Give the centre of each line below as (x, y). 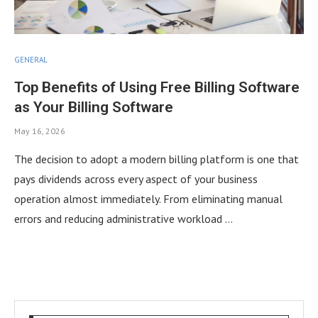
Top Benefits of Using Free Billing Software (157, 87)
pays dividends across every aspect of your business (136, 179)
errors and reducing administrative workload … (124, 218)
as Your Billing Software (94, 107)
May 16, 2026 (40, 131)
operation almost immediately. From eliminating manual (148, 198)
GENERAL (31, 59)
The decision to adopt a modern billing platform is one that (157, 159)
